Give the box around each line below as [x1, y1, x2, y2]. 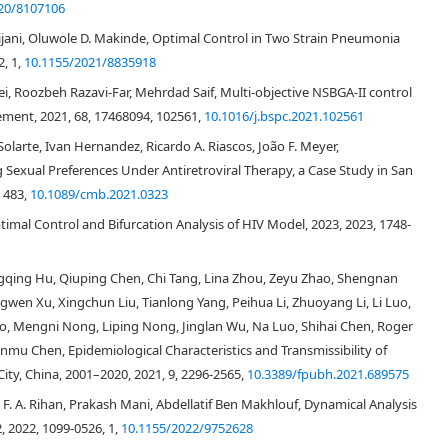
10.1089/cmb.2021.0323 [30, 185, 168, 203]
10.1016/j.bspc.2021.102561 [204, 107, 364, 125]
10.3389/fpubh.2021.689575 [247, 365, 409, 383]
